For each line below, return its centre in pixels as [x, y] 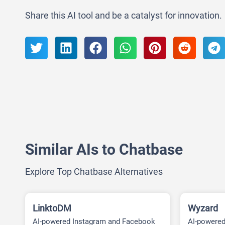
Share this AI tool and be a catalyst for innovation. [124, 15]
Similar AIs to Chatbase [104, 149]
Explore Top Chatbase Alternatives [94, 171]
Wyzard [203, 208]
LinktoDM [52, 208]
